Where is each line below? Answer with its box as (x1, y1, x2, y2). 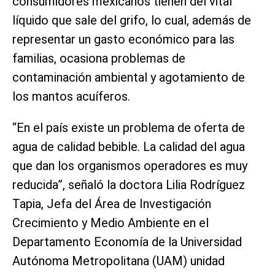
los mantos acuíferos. (12, 89, 130, 104)
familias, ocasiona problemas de (12, 51, 185, 66)
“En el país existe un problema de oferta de (12, 120, 245, 136)
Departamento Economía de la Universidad (12, 234, 242, 250)
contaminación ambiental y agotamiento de (12, 70, 245, 85)
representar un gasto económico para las (12, 32, 234, 47)
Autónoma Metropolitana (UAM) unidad (12, 254, 225, 269)
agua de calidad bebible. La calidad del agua (12, 139, 245, 155)
